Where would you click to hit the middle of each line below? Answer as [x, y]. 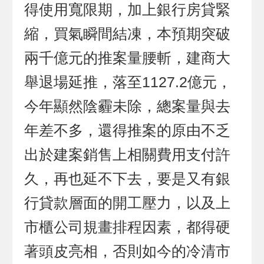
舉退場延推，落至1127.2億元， [128, 82]
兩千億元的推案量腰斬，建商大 [128, 58]
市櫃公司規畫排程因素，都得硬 [128, 227]
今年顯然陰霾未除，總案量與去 [128, 106]
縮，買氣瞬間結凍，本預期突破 [128, 34]
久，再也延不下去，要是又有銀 [128, 179]
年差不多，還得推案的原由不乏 [128, 130]
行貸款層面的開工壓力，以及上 [128, 203]
